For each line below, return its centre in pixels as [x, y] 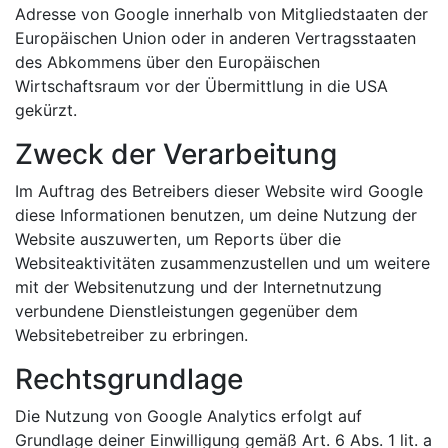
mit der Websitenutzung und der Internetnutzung [198, 287]
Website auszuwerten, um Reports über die [178, 239]
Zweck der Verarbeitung [176, 154]
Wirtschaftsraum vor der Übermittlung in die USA [201, 86]
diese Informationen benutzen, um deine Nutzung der [216, 215]
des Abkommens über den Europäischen [167, 62]
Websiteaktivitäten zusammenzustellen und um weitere [222, 263]
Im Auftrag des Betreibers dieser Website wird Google [219, 191]
